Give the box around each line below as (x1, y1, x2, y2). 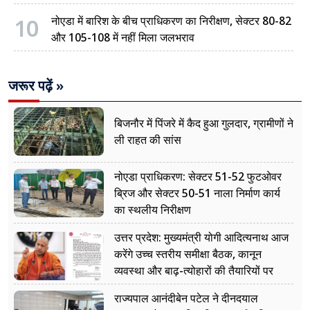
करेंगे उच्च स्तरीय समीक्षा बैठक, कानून (114, 246, 262, 263)
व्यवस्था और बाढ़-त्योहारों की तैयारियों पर (114, 262, 273, 280)
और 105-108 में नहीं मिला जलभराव (51, 28, 194, 46)
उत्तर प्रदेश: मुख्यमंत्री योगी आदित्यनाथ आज (114, 229, 289, 246)
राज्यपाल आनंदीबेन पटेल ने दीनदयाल (114, 290, 258, 307)
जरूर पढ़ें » (8, 75, 64, 97)
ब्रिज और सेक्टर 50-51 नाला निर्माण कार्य (114, 185, 280, 202)
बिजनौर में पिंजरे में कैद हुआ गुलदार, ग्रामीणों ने (114, 115, 293, 132)
